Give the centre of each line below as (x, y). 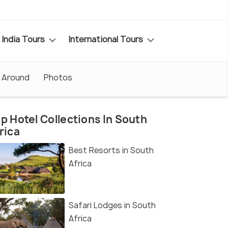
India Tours (24, 39)
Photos (58, 77)
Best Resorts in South (111, 151)
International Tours (107, 39)
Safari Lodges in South (112, 206)
